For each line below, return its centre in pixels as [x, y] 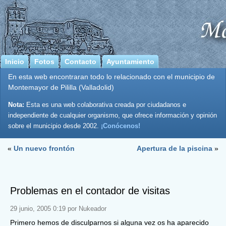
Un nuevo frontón [44, 149]
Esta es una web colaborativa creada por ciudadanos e [105, 105]
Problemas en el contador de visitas [90, 190]
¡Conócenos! [121, 126]
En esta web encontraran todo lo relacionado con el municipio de [111, 77]
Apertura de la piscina [175, 149]
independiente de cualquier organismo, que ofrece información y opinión [112, 116]
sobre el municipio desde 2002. [54, 126]
